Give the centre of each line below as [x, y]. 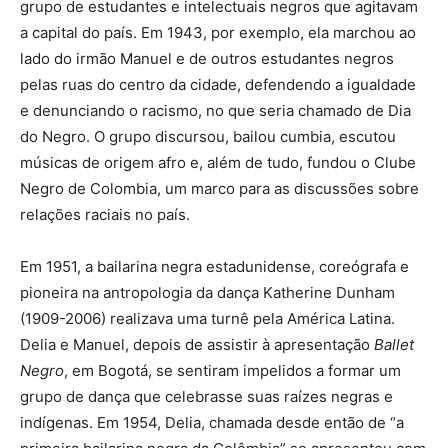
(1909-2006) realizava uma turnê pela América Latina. [207, 318]
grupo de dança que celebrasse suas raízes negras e [206, 396]
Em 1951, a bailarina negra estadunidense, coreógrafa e [214, 266]
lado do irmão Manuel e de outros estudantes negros [207, 58]
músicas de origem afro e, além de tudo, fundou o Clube [218, 162]
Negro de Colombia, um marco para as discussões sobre [219, 188]
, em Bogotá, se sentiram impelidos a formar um [232, 370]
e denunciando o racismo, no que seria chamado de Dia [215, 110]
